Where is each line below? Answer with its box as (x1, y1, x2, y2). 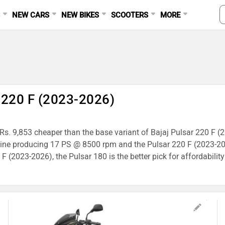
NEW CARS (12, 11, 50, 20)
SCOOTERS (111, 11, 149, 20)
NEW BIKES (61, 11, 99, 20)
